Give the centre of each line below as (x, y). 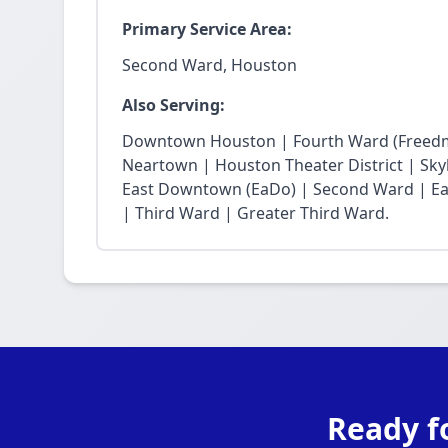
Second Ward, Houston (209, 65)
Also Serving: (173, 105)
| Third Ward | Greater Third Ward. (255, 213)
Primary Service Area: (207, 29)
